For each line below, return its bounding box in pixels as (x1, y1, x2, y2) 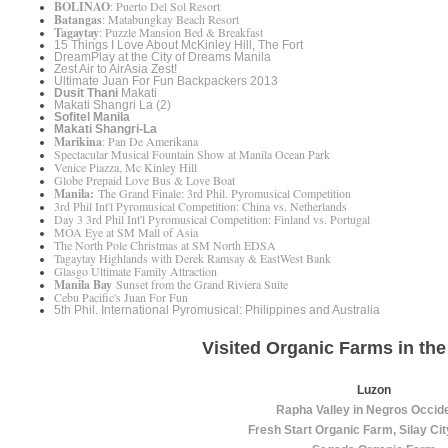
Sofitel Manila (54, 110, 130, 125)
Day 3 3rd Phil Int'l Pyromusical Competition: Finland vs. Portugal (54, 211, 374, 228)
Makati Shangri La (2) (54, 98, 171, 113)
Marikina (54, 133, 102, 151)
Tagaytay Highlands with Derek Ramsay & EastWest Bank (54, 250, 331, 267)
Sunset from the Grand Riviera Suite (112, 276, 288, 293)
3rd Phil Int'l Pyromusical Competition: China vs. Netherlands (54, 198, 347, 215)
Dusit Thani (54, 86, 118, 101)
